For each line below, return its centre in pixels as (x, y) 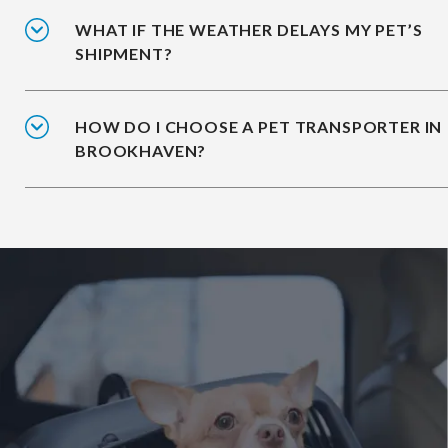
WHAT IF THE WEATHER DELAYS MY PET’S (249, 30)
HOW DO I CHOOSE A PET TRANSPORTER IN (259, 127)
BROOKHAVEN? (141, 151)
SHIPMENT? (124, 54)
